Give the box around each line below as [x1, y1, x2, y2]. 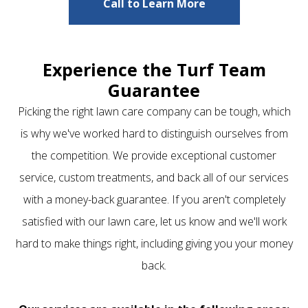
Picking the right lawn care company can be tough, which [17, 103, 291, 119]
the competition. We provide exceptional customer [32, 147, 276, 163]
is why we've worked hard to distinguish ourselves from [20, 125, 288, 141]
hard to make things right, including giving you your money [15, 235, 293, 251]
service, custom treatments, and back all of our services [19, 169, 289, 185]
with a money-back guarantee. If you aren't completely [23, 191, 285, 207]
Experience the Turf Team [42, 57, 266, 81]
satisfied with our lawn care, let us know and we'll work [21, 213, 287, 229]
